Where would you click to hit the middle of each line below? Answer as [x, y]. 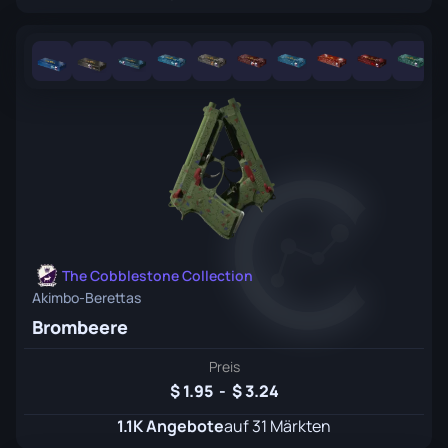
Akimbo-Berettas [86, 297]
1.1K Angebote [170, 426]
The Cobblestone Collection [157, 275]
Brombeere [80, 327]
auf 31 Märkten [277, 426]
